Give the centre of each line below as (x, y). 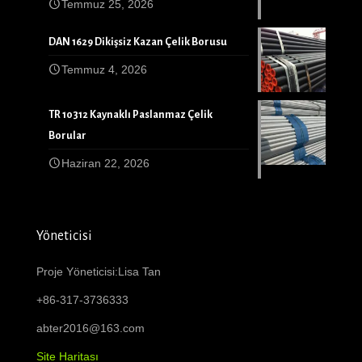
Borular (67, 135)
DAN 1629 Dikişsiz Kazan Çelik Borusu (138, 42)
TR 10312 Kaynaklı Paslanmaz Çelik (130, 114)
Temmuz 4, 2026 (104, 69)
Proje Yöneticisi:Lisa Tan (99, 271)
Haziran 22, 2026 (105, 163)
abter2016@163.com (90, 328)
